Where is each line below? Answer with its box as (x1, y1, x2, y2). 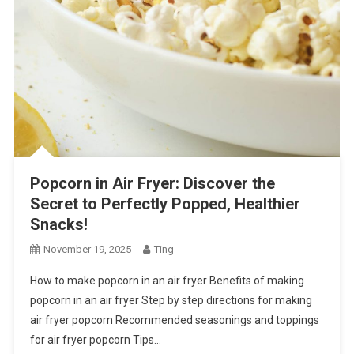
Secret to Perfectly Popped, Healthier (29, 194, 300, 214)
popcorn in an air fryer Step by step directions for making (29, 294, 312, 307)
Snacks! (29, 215, 88, 235)
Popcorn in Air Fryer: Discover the (29, 174, 275, 194)
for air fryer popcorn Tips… (29, 333, 161, 347)
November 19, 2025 (43, 243, 131, 256)
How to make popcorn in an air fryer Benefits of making (29, 274, 304, 288)
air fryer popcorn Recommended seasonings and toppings (29, 314, 319, 327)
